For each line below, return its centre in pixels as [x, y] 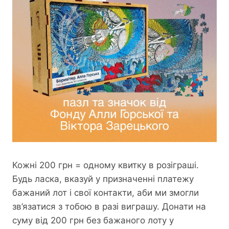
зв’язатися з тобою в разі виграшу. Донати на [109, 207]
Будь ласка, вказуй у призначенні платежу [103, 179]
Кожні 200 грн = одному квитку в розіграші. [106, 165]
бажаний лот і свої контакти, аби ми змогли [106, 193]
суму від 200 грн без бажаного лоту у [93, 221]
